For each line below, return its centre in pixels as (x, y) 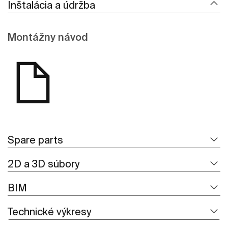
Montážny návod (48, 37)
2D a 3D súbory (44, 164)
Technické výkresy (49, 212)
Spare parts (35, 140)
